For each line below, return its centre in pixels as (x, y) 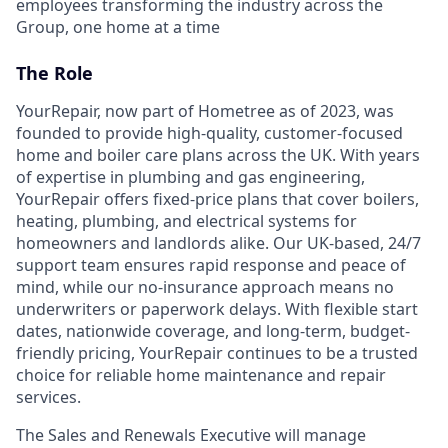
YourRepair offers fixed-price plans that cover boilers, (217, 199)
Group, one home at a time (118, 27)
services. (48, 397)
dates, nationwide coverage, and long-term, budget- (213, 331)
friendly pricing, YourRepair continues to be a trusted (217, 353)
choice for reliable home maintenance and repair (201, 375)
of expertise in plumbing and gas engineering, (190, 177)
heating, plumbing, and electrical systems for (186, 221)
